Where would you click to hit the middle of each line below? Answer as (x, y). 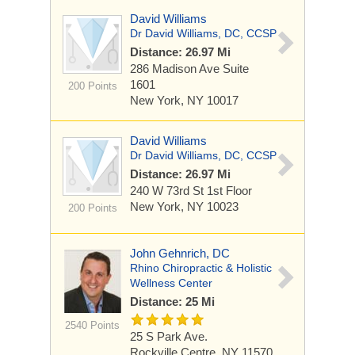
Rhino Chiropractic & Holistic (201, 268)
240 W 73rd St (168, 191)
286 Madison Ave (176, 69)
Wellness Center (171, 283)
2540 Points (92, 325)
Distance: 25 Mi (172, 302)
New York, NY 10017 (184, 100)
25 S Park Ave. (169, 336)
